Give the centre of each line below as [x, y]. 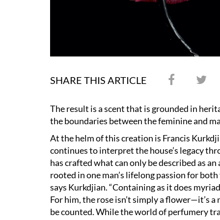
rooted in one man [84, 175]
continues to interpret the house [111, 151]
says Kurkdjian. [80, 187]
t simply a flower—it [166, 200]
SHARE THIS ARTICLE [98, 80]
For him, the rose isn [88, 200]
